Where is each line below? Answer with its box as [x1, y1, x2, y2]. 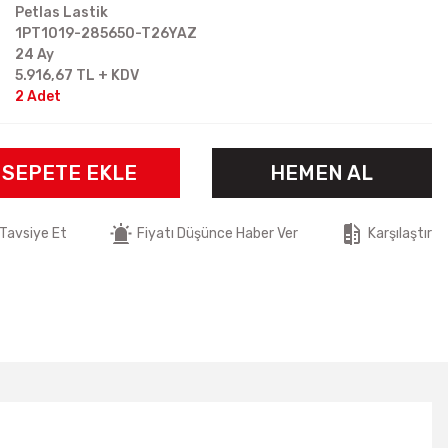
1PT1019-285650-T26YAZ [15, 25, 197, 42]
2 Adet [15, 88, 61, 105]
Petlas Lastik [15, 4, 108, 21]
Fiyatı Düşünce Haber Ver [137, 225, 298, 242]
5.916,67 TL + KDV [15, 67, 139, 84]
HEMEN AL [270, 161, 374, 185]
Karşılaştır [368, 225, 432, 242]
